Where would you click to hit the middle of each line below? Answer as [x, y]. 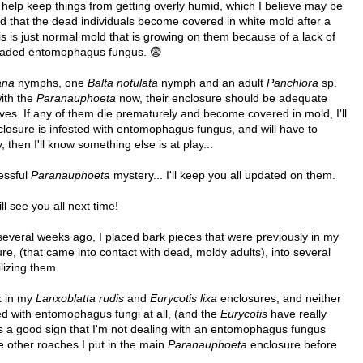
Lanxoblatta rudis [80, 298]
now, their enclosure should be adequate [222, 98]
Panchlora [293, 82]
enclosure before [292, 344]
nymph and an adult [212, 82]
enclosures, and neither [279, 298]
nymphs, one [51, 82]
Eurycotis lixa [184, 298]
